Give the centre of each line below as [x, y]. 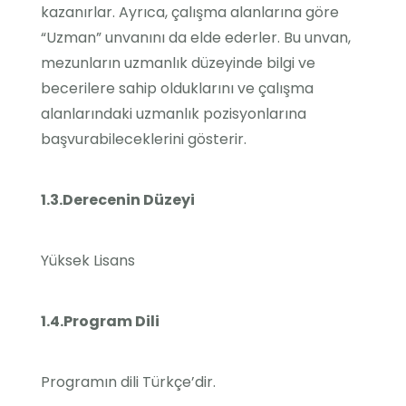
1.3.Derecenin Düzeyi [118, 200]
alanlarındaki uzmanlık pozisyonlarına [174, 114]
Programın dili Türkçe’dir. [128, 382]
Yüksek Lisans [88, 261]
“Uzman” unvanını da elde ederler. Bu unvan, [196, 38]
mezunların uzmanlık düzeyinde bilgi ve [178, 63]
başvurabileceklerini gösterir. [144, 139]
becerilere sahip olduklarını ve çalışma [177, 88]
